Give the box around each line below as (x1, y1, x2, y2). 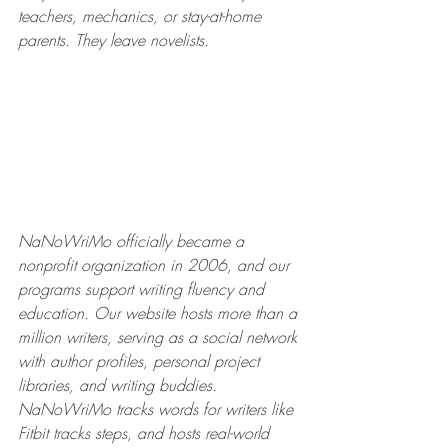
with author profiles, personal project (18, 349, 264, 372)
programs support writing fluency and (18, 277, 269, 300)
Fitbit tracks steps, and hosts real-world (18, 421, 274, 444)
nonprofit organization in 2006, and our (18, 253, 294, 276)
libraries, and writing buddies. (18, 373, 222, 396)
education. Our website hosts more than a (18, 301, 302, 324)
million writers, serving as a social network (18, 325, 302, 348)
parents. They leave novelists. (18, 29, 209, 52)
